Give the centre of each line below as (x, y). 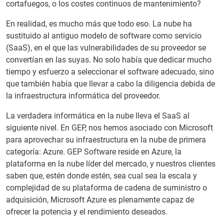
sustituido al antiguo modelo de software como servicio (104, 35)
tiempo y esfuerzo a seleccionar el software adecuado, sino (110, 71)
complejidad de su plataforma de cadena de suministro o (106, 187)
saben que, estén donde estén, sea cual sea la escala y (101, 175)
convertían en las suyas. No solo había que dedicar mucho (109, 59)
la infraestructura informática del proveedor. (83, 95)
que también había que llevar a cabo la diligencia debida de (110, 83)
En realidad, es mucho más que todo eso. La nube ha (99, 23)
